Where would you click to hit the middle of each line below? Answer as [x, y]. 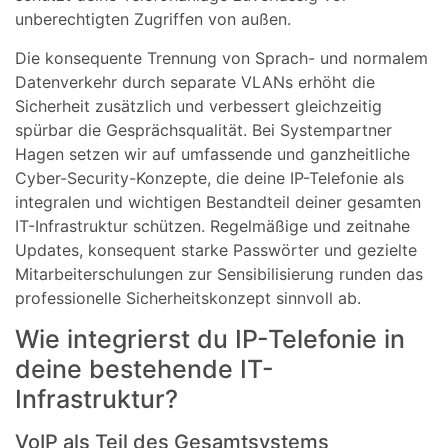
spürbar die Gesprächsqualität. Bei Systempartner [203, 129]
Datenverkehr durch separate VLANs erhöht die [195, 81]
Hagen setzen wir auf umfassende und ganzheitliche [212, 153]
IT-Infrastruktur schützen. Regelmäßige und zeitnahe [212, 225]
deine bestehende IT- [144, 369]
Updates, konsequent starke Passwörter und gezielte [216, 249]
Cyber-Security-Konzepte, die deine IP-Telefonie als [209, 177]
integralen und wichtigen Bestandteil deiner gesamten [218, 201]
